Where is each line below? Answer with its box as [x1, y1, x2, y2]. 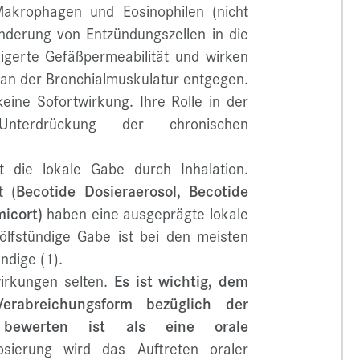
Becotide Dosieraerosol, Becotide [16, 180, 249, 202]
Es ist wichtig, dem [113, 270, 249, 292]
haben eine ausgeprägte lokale [42, 202, 248, 224]
